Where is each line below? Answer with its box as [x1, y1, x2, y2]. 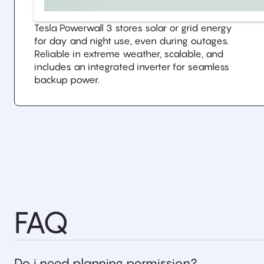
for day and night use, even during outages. [34, 35, 229, 47]
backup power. [34, 74, 100, 85]
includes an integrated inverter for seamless [34, 61, 229, 72]
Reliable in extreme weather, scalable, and [34, 48, 223, 60]
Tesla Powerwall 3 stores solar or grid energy [34, 22, 232, 34]
